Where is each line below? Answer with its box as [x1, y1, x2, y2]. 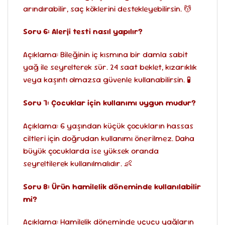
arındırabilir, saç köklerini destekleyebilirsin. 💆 [23, 3, 192, 14]
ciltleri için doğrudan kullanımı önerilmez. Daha [23, 133, 194, 144]
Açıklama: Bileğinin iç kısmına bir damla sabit [23, 49, 188, 60]
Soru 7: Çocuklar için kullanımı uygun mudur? [23, 97, 196, 108]
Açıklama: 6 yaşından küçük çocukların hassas [23, 120, 193, 131]
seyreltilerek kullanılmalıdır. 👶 [23, 158, 132, 169]
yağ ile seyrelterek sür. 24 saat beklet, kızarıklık [23, 62, 197, 73]
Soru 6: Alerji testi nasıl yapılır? [23, 26, 143, 37]
